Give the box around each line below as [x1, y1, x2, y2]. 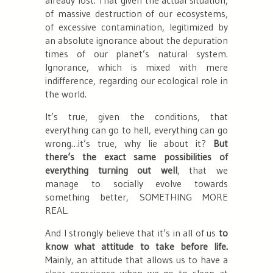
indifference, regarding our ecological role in [45, 74, 228, 87]
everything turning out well [45, 163, 177, 176]
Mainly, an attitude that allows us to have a [45, 253, 228, 266]
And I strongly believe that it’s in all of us [45, 226, 219, 239]
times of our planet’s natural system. [45, 47, 228, 60]
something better [45, 190, 127, 203]
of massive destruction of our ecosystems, [45, 7, 228, 19]
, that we [177, 163, 229, 176]
